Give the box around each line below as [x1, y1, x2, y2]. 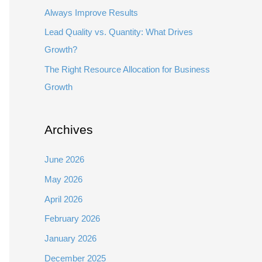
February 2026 [44, 213, 100, 224]
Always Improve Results [44, 7, 138, 18]
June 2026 [44, 154, 84, 164]
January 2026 [44, 233, 96, 243]
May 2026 [44, 174, 82, 184]
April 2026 [44, 194, 82, 204]
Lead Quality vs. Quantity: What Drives [44, 27, 193, 37]
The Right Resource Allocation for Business [44, 64, 210, 74]
